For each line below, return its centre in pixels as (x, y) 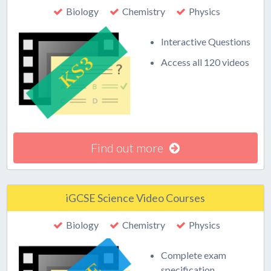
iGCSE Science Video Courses (135, 198)
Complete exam (194, 255)
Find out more (127, 148)
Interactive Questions (206, 41)
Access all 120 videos (205, 62)
